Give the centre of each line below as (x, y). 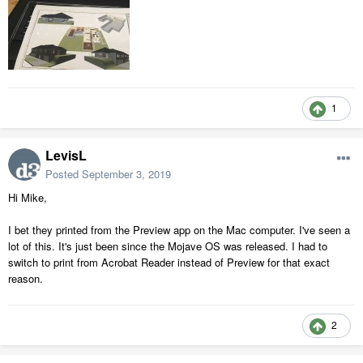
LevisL (66, 156)
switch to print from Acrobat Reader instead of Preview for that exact (169, 263)
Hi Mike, (28, 198)
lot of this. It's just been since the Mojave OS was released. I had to (168, 246)
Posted (64, 174)
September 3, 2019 (126, 174)
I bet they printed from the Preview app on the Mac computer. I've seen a (179, 230)
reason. (26, 279)
